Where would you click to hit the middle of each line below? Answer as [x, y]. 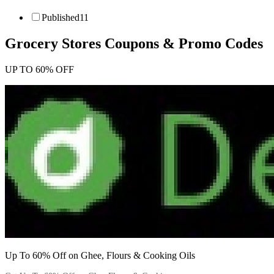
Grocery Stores [53, 43]
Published [61, 17]
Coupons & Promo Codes [182, 43]
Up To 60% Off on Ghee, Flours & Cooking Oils [100, 255]
